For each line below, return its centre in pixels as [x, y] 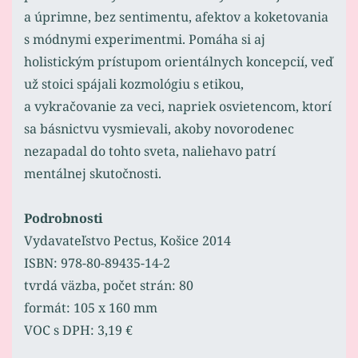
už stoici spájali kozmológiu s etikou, [134, 84]
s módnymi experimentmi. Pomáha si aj [145, 40]
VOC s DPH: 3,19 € [78, 330]
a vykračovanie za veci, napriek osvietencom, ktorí [178, 107]
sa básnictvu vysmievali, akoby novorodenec [159, 129]
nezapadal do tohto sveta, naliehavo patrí [150, 151]
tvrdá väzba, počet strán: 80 [109, 286]
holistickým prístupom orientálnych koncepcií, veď [179, 62]
